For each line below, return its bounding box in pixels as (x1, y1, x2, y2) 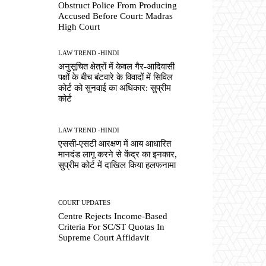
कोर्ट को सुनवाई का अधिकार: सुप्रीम (58, 83, 172, 93)
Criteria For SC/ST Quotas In (58, 221, 165, 232)
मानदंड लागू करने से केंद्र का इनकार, (58, 150, 178, 160)
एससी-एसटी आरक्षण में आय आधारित (58, 139, 172, 149)
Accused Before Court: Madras (58, 11, 173, 21)
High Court (58, 21, 100, 31)
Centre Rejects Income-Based (58, 211, 168, 221)
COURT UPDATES (58, 198, 111, 206)
